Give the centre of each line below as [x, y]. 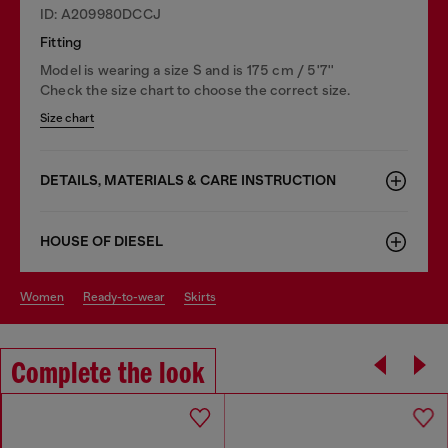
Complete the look [108, 374]
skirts [203, 296]
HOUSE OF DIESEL [101, 241]
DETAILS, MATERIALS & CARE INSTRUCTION [188, 180]
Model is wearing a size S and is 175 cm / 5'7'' [187, 69]
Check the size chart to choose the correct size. [195, 89]
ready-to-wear [128, 296]
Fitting [61, 41]
